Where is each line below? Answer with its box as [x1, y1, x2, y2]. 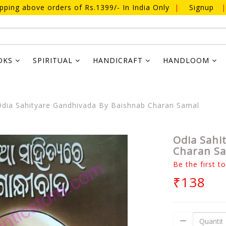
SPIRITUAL [33, 55, 75, 65]
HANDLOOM [163, 55, 212, 65]
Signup [189, 3, 214, 12]
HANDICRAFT [93, 55, 145, 65]
